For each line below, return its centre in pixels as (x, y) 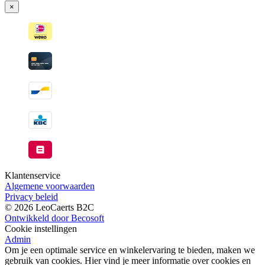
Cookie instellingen (41, 229)
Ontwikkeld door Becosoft (54, 218)
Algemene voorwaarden (50, 186)
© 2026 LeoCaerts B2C (49, 208)
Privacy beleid (31, 197)
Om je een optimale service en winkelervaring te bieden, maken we (130, 250)
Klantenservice (33, 176)
